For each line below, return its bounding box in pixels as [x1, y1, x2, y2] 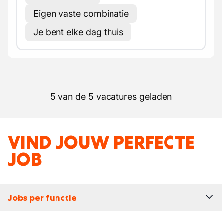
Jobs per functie [8, 192, 77, 203]
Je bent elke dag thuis [33, 27, 123, 37]
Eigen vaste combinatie [33, 8, 129, 19]
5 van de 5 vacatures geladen [50, 91, 172, 102]
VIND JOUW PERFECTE [8, 131, 195, 154]
